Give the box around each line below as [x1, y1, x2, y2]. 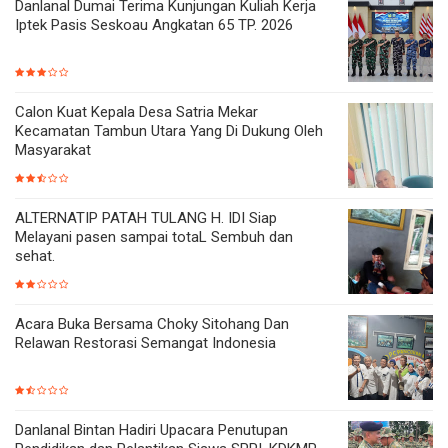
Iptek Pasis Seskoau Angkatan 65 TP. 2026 [15, 15, 293, 34]
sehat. [15, 246, 55, 265]
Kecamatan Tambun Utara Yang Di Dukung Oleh [15, 121, 323, 140]
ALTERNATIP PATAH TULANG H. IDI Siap [15, 208, 277, 227]
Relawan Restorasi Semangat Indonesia [15, 333, 276, 352]
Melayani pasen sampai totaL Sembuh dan [15, 227, 293, 246]
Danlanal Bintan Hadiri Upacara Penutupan [15, 420, 288, 439]
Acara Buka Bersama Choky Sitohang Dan [15, 314, 289, 333]
